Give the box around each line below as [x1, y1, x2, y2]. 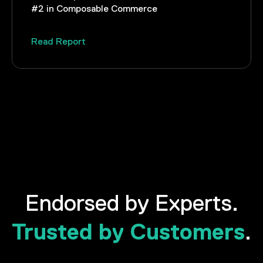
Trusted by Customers [12, 218, 245, 244]
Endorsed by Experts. [25, 193, 238, 216]
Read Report [31, 36, 86, 47]
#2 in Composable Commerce [31, 4, 158, 15]
